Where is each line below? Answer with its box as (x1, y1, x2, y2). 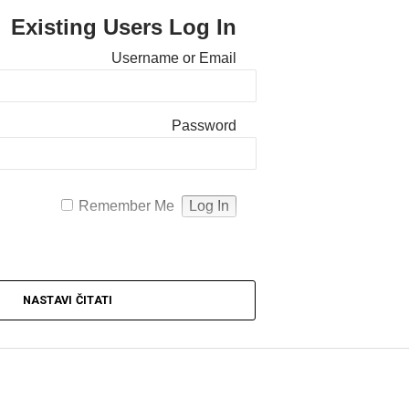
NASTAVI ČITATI (22, 293, 113, 307)
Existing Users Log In (10, 15, 236, 39)
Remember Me (78, 198, 174, 214)
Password (171, 118, 236, 133)
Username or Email (110, 50, 236, 66)
